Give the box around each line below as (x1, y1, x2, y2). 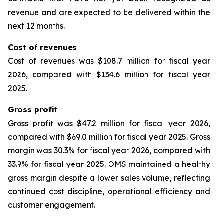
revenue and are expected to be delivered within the (8, 7, 210, 17)
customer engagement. (8, 200, 95, 210)
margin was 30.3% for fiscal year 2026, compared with (8, 145, 210, 155)
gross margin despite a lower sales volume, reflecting (8, 173, 210, 182)
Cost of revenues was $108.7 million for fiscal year (8, 56, 210, 66)
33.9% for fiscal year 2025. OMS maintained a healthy (8, 159, 210, 169)
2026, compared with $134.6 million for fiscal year (8, 70, 210, 79)
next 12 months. (8, 21, 65, 31)
